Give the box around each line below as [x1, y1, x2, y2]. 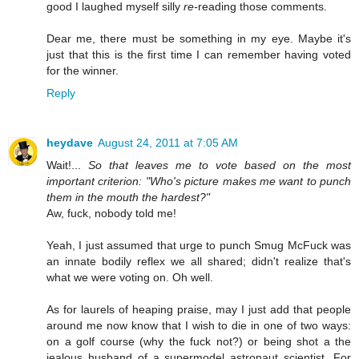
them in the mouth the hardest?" [46, 191, 210, 204]
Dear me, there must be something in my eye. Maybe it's [46, 32, 351, 46]
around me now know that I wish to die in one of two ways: [46, 319, 351, 333]
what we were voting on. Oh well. [46, 271, 213, 284]
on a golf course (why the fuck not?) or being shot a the [46, 335, 351, 349]
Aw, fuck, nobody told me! [46, 207, 176, 220]
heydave [46, 136, 93, 150]
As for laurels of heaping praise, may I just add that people [46, 303, 351, 317]
